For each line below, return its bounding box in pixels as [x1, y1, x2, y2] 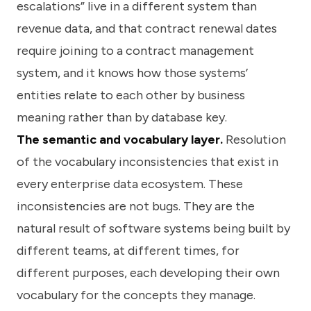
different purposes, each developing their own [17, 265, 280, 281]
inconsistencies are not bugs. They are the [17, 199, 255, 215]
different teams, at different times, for [17, 243, 239, 259]
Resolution [223, 132, 286, 148]
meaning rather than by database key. [17, 110, 227, 126]
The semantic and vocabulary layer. [17, 132, 223, 148]
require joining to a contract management [17, 43, 254, 59]
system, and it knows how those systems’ [17, 65, 248, 81]
